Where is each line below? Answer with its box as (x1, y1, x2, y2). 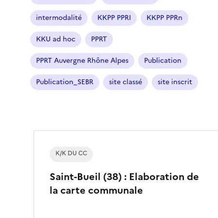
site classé (109, 76, 142, 87)
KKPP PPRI (97, 12, 131, 23)
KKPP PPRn (146, 12, 182, 23)
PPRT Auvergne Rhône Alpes (36, 55, 128, 66)
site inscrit (158, 76, 192, 87)
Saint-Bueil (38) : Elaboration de (50, 169, 199, 184)
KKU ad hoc (36, 34, 75, 44)
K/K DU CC (55, 148, 87, 158)
